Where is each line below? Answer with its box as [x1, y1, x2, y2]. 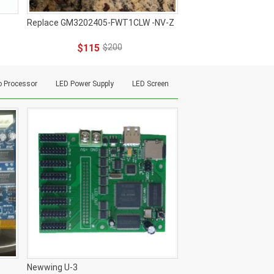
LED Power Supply [56, 80, 114, 88]
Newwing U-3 [27, 262, 78, 272]
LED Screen [132, 80, 169, 88]
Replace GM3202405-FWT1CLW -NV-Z [27, 18, 174, 28]
